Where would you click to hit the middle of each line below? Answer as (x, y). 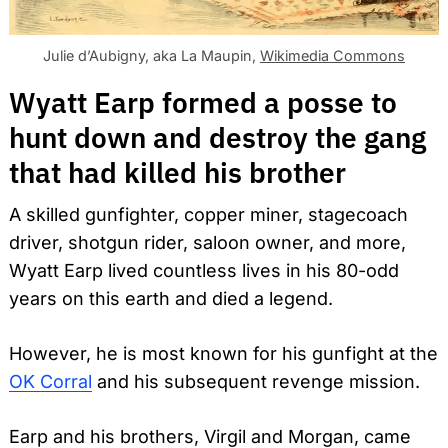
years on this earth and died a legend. (171, 298)
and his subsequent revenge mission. (256, 381)
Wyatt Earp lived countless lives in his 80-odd (204, 270)
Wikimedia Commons (332, 56)
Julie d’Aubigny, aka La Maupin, (151, 56)
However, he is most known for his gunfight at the (223, 353)
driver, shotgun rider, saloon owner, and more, (207, 242)
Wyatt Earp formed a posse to (203, 103)
